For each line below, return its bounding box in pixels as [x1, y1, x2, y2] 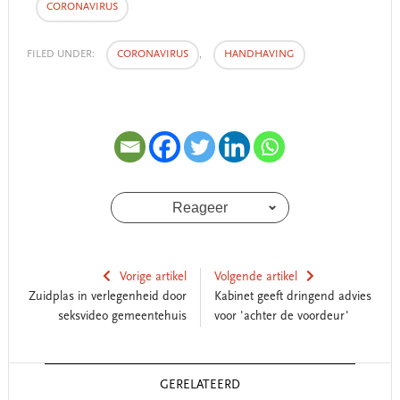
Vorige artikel [119, 271, 187, 284]
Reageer [171, 199, 228, 215]
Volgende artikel [213, 271, 297, 284]
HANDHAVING [223, 48, 295, 60]
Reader [7, 363, 63, 384]
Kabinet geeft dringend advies [213, 290, 371, 304]
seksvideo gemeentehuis [57, 310, 187, 323]
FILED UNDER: [26, 48, 97, 60]
